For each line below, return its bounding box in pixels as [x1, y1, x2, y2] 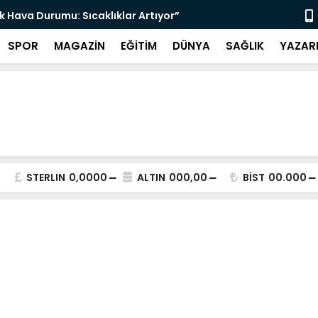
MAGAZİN [54, 38, 105, 53]
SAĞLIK [226, 38, 264, 53]
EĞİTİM [121, 38, 157, 53]
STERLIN [26, 170, 65, 185]
